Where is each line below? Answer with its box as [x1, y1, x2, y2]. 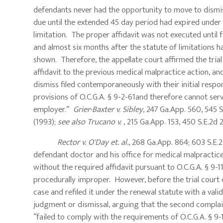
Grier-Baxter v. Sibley [73, 103, 143, 117]
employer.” [33, 103, 74, 117]
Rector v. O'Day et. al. [57, 135, 129, 150]
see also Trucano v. [58, 115, 124, 129]
